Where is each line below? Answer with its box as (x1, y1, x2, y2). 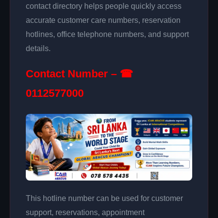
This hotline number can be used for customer (26, 194, 183, 202)
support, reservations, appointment (26, 208, 145, 217)
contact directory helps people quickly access (26, 1, 182, 10)
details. (26, 44, 51, 53)
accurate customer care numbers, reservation (26, 16, 181, 24)
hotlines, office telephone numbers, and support (26, 30, 189, 38)
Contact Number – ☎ (26, 67, 133, 80)
